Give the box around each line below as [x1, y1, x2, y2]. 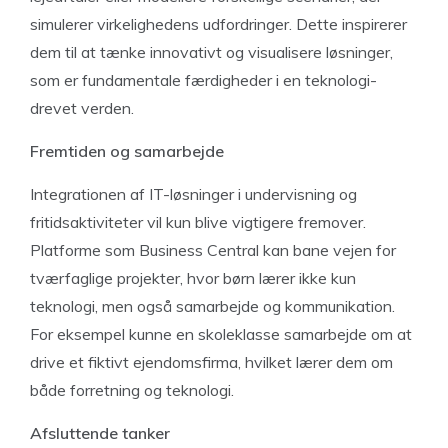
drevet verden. [30, 98, 134, 118]
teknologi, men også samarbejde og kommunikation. [30, 296, 395, 316]
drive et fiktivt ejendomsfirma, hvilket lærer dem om [30, 352, 393, 372]
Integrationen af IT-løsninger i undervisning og [30, 184, 357, 204]
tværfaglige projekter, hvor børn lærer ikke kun [30, 268, 356, 288]
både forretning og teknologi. [30, 380, 234, 400]
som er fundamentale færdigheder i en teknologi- [30, 70, 377, 90]
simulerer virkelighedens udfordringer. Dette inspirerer [30, 14, 407, 34]
